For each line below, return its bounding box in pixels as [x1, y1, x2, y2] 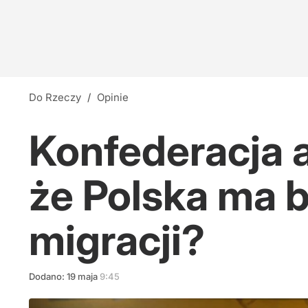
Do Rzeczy [36, 91, 81, 104]
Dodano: [29, 271, 67, 282]
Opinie [104, 91, 129, 104]
